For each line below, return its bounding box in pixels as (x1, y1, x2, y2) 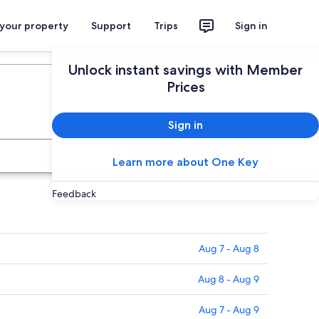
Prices (166, 78, 205, 95)
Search (179, 149, 216, 162)
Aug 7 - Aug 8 (199, 242, 259, 255)
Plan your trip (216, 52, 268, 63)
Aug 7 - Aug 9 (199, 303, 259, 316)
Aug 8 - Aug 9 (198, 273, 259, 286)
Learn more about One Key (113, 155, 258, 169)
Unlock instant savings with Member (68, 61, 303, 78)
